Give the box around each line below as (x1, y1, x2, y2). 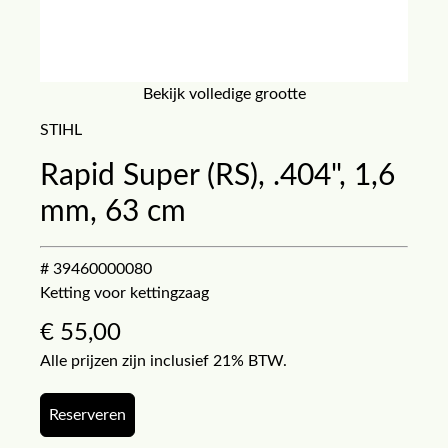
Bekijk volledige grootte (142, 86, 306, 102)
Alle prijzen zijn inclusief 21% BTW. (40, 353, 287, 369)
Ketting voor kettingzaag (40, 285, 209, 301)
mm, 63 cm (40, 197, 186, 227)
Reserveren (49, 407, 126, 423)
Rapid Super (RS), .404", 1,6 (40, 161, 395, 191)
